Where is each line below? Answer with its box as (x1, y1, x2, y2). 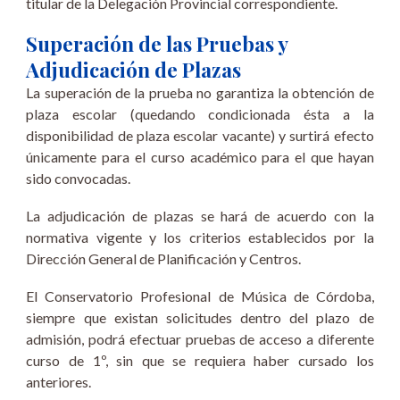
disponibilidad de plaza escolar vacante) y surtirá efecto (26, 127, 374, 144)
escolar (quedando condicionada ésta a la (59, 105, 374, 122)
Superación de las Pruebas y (26, 29, 288, 57)
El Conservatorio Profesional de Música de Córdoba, (26, 287, 374, 304)
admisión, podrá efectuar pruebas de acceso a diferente (26, 330, 374, 347)
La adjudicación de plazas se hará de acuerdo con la (26, 207, 374, 224)
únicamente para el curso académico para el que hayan (26, 148, 374, 165)
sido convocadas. (26, 170, 131, 187)
